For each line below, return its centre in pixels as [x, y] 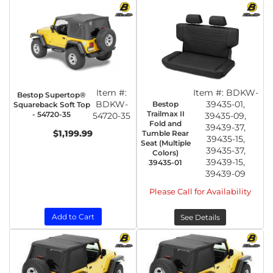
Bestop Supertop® [52, 94]
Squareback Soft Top [51, 104]
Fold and [166, 123]
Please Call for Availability [200, 191]
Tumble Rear [166, 133]
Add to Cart [73, 217]
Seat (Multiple [165, 143]
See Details [200, 217]
